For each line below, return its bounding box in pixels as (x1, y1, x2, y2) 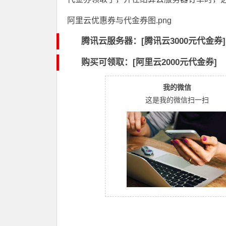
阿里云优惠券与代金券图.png (67, 16, 172, 25)
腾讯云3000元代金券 (144, 36, 222, 46)
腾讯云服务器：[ (81, 36, 144, 46)
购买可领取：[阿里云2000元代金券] (81, 58, 217, 68)
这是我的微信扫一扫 (145, 96, 209, 104)
